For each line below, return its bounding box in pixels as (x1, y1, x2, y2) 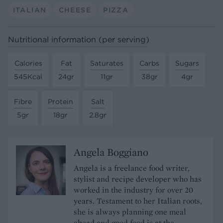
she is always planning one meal (74, 206, 186, 217)
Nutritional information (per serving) (8, 34, 149, 45)
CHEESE (58, 5, 91, 14)
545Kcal (14, 72, 42, 81)
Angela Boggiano (74, 145, 148, 159)
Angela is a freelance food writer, (74, 162, 190, 173)
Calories (14, 58, 42, 68)
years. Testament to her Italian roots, (74, 195, 202, 206)
